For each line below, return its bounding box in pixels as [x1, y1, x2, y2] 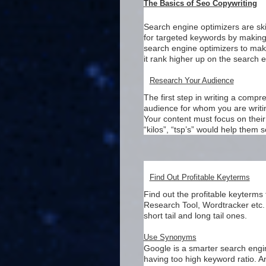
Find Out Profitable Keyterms [149, 173, 250, 182]
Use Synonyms [143, 233, 197, 242]
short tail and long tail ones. [143, 211, 247, 221]
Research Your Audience [149, 76, 234, 85]
